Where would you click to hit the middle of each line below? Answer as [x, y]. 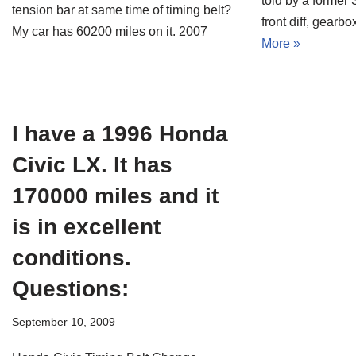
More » [281, 43]
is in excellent [86, 226]
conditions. [72, 257]
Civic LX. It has [92, 164]
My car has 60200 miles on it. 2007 [110, 31]
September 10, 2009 [64, 321]
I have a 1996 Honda [120, 133]
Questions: [70, 288]
